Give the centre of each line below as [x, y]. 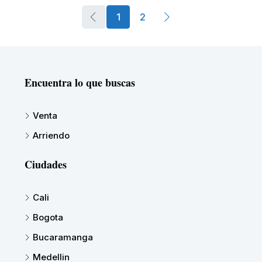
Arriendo [51, 135]
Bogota [48, 217]
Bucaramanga [63, 237]
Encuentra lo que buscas [80, 82]
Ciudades [46, 164]
